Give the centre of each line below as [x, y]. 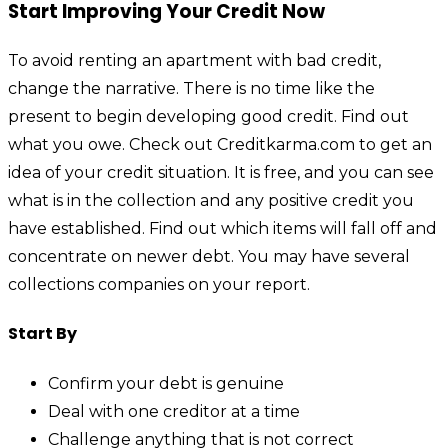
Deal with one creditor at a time [174, 411]
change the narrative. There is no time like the [191, 88]
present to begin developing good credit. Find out [208, 116]
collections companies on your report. [159, 284]
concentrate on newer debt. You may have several [209, 256]
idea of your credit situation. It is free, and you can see [221, 172]
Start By [42, 334]
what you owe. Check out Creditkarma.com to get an [220, 144]
